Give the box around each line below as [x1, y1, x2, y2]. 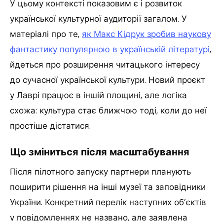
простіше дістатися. [10, 120, 91, 131]
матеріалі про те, [10, 28, 82, 39]
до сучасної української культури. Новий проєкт [10, 74, 205, 85]
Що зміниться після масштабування [10, 145, 189, 158]
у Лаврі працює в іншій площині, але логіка [10, 89, 187, 101]
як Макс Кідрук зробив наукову [82, 28, 211, 39]
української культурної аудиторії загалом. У [10, 13, 187, 24]
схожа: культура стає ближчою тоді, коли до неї [10, 105, 207, 116]
